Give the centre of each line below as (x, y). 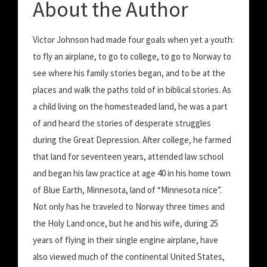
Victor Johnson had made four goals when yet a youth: (133, 40)
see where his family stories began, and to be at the (129, 73)
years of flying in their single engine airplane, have (125, 240)
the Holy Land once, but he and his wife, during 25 (125, 223)
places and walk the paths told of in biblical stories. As (132, 90)
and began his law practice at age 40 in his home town (132, 173)
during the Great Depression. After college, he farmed (132, 140)
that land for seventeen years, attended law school (128, 156)
